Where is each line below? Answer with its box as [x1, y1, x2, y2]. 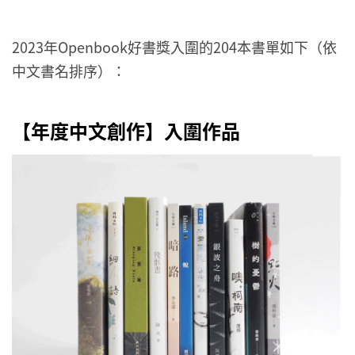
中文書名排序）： [12, 60, 126, 82]
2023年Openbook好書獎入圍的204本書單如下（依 [12, 36, 337, 58]
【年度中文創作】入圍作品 [12, 116, 240, 144]
